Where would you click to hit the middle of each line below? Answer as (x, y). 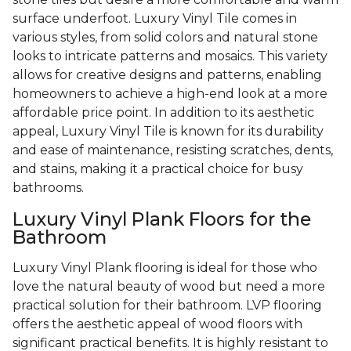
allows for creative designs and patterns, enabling (167, 75)
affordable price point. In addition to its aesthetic (163, 113)
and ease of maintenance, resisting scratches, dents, (173, 150)
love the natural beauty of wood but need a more (169, 287)
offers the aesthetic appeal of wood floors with (157, 324)
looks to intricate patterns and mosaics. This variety (170, 56)
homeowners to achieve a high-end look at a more (170, 94)
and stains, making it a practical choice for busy (158, 169)
